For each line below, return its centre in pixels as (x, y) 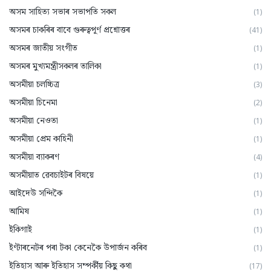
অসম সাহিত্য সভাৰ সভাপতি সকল (63, 11)
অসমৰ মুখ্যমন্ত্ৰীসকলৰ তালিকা (55, 66)
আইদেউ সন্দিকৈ (36, 193)
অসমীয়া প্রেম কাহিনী (41, 138)
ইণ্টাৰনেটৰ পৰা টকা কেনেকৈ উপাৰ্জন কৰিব (78, 247)
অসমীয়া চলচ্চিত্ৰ (34, 84)
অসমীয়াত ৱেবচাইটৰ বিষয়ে (51, 175)
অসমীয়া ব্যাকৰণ (34, 156)
